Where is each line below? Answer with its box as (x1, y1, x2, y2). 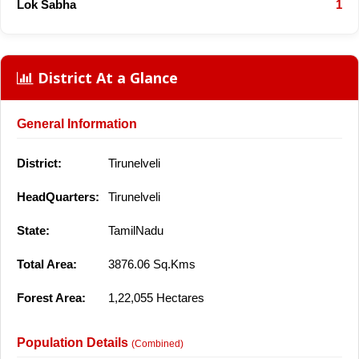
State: (17, 223, 50, 237)
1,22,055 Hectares (105, 290, 204, 305)
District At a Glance (34, 67, 178, 87)
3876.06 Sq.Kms (105, 256, 196, 271)
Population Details (17, 335, 131, 349)
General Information (17, 116, 137, 131)
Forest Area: (17, 290, 86, 305)
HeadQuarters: (17, 189, 99, 204)
